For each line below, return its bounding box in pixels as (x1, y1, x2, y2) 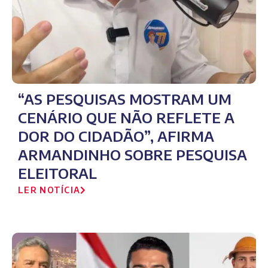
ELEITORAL (18, 164, 97, 182)
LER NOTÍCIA (18, 185, 81, 196)
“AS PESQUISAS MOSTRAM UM (18, 90, 232, 108)
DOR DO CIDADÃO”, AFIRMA (18, 127, 214, 145)
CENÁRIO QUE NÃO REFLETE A (18, 108, 234, 127)
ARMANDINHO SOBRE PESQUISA (18, 145, 247, 164)
